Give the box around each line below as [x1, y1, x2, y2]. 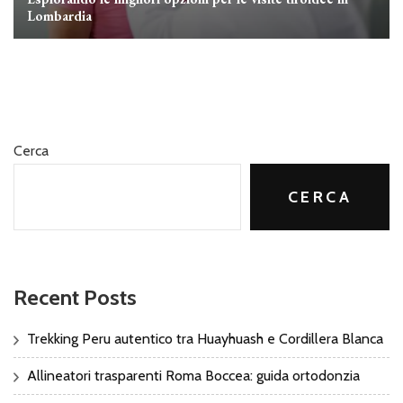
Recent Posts [13, 283, 137, 310]
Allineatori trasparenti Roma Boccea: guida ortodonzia [27, 366, 360, 384]
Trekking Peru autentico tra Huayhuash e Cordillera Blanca [27, 329, 383, 347]
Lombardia [27, 6, 92, 24]
